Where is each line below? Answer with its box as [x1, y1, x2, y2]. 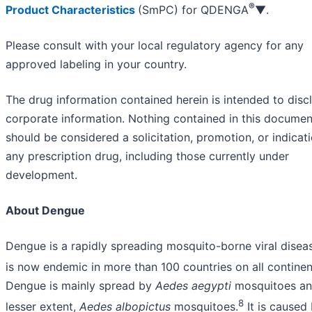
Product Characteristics [6, 3, 135, 17]
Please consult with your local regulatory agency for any [6, 38, 304, 53]
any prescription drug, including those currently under [6, 149, 289, 164]
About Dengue [6, 203, 85, 218]
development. [6, 168, 77, 182]
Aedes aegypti [155, 279, 231, 293]
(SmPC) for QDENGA [138, 3, 249, 17]
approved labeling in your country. [6, 57, 187, 72]
